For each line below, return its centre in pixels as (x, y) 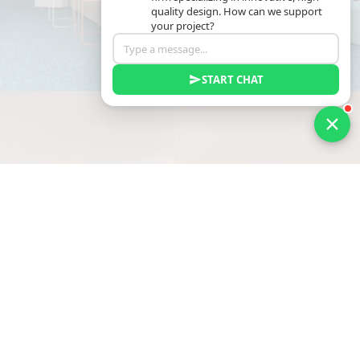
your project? (183, 26)
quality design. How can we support (237, 11)
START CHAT (232, 80)
